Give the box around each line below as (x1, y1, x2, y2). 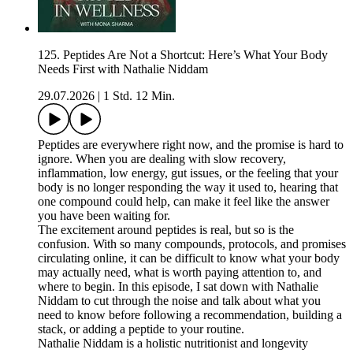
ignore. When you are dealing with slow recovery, (38, 152, 286, 166)
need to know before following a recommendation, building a (38, 308, 342, 322)
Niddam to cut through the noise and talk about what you (38, 294, 321, 308)
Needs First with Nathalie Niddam (38, 62, 208, 76)
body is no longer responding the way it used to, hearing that (38, 180, 338, 195)
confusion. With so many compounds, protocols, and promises (38, 237, 346, 251)
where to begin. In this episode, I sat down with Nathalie (38, 280, 318, 294)
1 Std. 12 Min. (103, 89, 175, 103)
